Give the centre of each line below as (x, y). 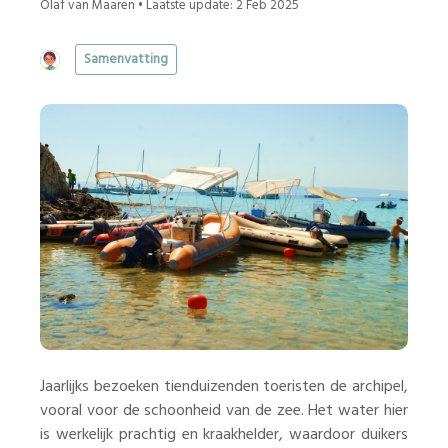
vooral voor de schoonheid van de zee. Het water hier (224, 411)
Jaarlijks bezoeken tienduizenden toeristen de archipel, (224, 387)
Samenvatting (126, 60)
